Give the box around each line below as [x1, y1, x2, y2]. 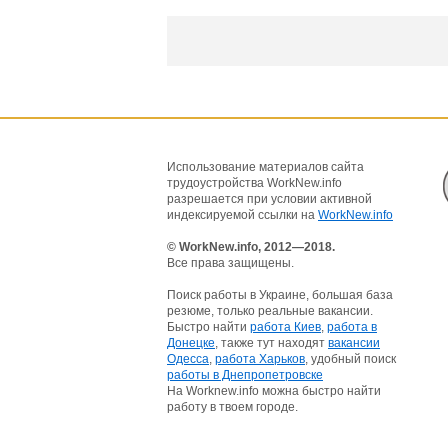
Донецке [167, 336, 215, 350]
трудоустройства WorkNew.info [167, 176, 342, 190]
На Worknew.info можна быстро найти [167, 384, 381, 398]
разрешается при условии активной [167, 192, 372, 206]
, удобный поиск [305, 352, 396, 366]
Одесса [167, 352, 209, 366]
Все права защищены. [167, 256, 294, 270]
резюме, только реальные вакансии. [167, 304, 373, 318]
